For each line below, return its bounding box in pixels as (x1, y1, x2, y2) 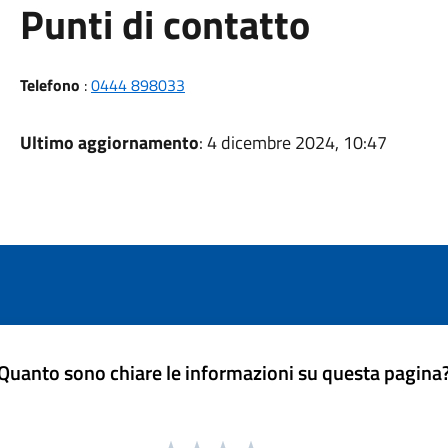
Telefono (19, 73, 80, 97)
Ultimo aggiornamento (19, 129, 199, 156)
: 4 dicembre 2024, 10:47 (198, 129, 387, 156)
